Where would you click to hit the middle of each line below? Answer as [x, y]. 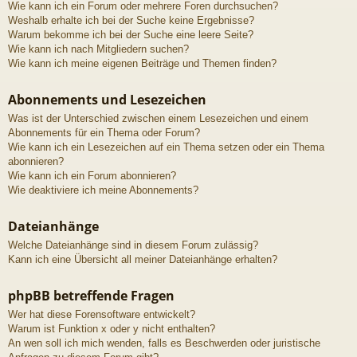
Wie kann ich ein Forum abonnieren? [92, 175]
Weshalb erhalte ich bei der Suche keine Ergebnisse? [131, 20]
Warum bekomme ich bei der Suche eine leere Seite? [131, 34]
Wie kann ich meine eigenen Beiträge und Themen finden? [142, 63]
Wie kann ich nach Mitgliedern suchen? [98, 49]
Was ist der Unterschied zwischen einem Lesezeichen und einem [158, 118]
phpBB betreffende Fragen [91, 295]
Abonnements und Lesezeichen [107, 99]
